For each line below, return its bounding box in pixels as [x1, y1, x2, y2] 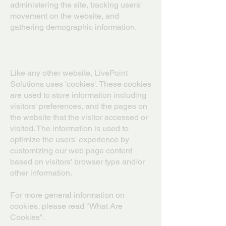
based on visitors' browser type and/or [10, 157, 145, 166]
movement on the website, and [10, 11, 119, 21]
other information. [10, 168, 72, 178]
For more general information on [10, 190, 125, 200]
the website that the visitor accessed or [10, 112, 148, 122]
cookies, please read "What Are [10, 201, 123, 211]
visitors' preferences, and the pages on [10, 101, 147, 111]
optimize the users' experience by [10, 135, 129, 144]
